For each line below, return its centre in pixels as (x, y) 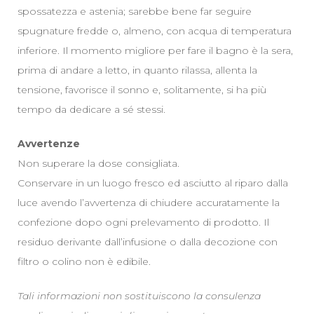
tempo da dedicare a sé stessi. (91, 109)
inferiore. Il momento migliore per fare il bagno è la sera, (155, 50)
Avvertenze (49, 144)
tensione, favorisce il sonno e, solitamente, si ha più (142, 90)
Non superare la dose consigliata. (98, 163)
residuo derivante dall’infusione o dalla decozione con (148, 242)
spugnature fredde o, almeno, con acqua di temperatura (155, 31)
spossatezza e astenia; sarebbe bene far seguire (135, 11)
